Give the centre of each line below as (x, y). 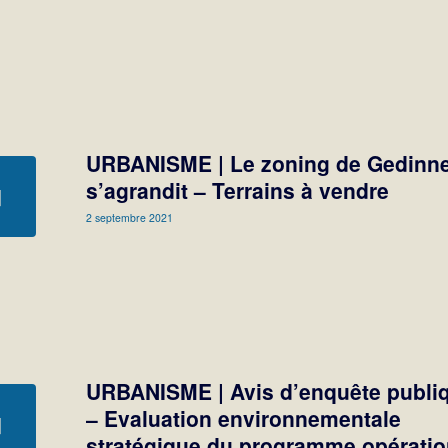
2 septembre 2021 (130, 218)
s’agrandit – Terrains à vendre (238, 190)
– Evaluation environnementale (244, 418)
